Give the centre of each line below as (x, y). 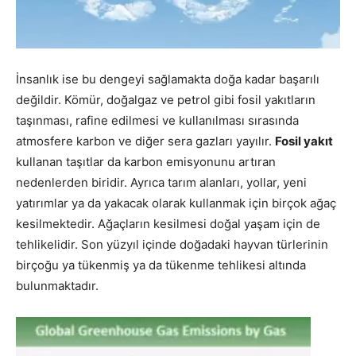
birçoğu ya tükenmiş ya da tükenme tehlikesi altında (161, 265)
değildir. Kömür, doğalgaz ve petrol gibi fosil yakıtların (166, 99)
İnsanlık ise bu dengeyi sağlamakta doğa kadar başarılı (168, 79)
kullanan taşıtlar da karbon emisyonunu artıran (146, 161)
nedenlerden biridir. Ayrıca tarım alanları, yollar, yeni (161, 182)
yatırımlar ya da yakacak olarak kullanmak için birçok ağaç (176, 203)
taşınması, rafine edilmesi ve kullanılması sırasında (157, 120)
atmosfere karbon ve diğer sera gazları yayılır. (145, 141)
